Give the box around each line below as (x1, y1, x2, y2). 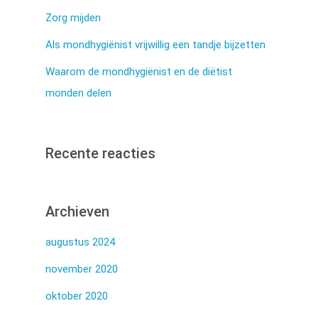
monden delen (45, 86, 111, 99)
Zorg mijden (45, 11, 101, 24)
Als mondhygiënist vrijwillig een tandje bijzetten (45, 38, 265, 51)
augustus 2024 (45, 235, 115, 248)
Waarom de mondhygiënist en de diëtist (45, 65, 232, 78)
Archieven (45, 202, 109, 220)
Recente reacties (45, 144, 155, 162)
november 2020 (45, 262, 118, 275)
